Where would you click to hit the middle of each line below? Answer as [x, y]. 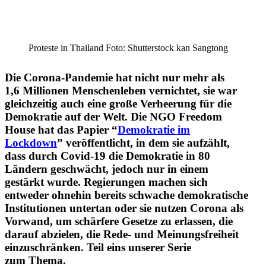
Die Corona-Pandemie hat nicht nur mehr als [115, 77]
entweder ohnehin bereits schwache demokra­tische [126, 195]
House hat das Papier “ [61, 129]
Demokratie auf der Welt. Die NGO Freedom [113, 116]
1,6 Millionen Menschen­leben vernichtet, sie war [121, 90]
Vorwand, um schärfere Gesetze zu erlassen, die [119, 221]
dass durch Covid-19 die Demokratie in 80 [107, 156]
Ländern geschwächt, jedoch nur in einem [107, 169]
